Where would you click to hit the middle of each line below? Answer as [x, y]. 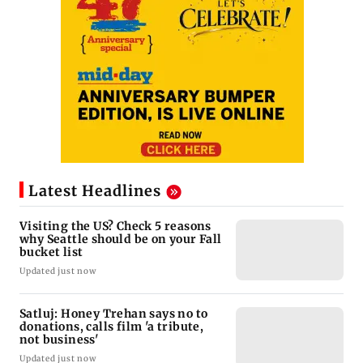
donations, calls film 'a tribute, [112, 326]
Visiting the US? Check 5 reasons [115, 226]
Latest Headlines [95, 190]
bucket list [51, 252]
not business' [59, 339]
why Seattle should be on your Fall [121, 239]
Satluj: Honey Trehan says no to [114, 313]
